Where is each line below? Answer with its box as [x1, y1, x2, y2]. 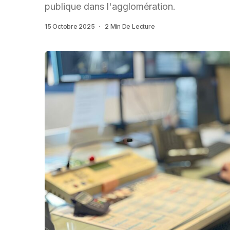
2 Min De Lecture [105, 23, 155, 30]
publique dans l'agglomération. [45, 1, 176, 12]
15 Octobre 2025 [45, 23, 95, 30]
